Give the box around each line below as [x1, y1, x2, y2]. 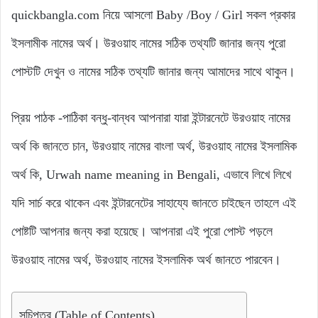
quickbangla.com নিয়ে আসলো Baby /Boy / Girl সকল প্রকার [11, 8, 295, 23]
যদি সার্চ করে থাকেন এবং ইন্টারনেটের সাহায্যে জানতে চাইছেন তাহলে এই [11, 196, 296, 211]
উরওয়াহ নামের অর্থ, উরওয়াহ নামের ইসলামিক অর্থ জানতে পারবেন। [11, 253, 281, 268]
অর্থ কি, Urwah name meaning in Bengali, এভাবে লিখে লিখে [11, 168, 291, 182]
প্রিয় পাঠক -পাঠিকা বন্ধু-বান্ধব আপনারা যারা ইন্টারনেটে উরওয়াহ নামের [11, 111, 290, 126]
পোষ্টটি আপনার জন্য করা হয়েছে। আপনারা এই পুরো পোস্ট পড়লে [11, 224, 273, 239]
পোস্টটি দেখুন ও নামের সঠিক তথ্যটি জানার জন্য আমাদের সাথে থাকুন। [11, 65, 295, 79]
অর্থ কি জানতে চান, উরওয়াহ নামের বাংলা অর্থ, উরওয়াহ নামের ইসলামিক [11, 139, 297, 154]
